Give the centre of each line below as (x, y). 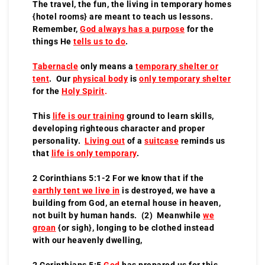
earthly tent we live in (76, 190)
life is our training (88, 116)
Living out (105, 140)
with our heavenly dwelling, (88, 240)
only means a (107, 66)
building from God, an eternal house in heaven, (127, 203)
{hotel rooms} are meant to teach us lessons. (124, 16)
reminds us (202, 140)
